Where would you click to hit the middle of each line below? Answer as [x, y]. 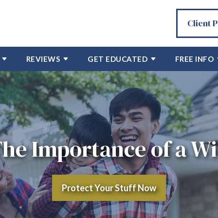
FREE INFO [194, 59]
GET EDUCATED [118, 59]
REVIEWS [43, 59]
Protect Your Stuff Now [109, 188]
